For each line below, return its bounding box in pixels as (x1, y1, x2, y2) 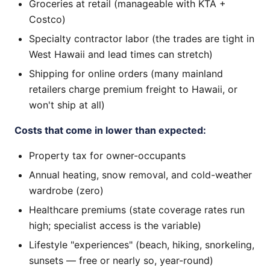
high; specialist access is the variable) (29, 219, 201, 231)
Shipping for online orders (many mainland (29, 67, 223, 80)
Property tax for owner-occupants (29, 149, 186, 162)
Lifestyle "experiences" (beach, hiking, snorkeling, (29, 239, 254, 251)
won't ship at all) (29, 99, 105, 111)
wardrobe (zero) (29, 184, 104, 196)
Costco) (29, 13, 66, 25)
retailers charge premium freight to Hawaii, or (29, 83, 237, 95)
